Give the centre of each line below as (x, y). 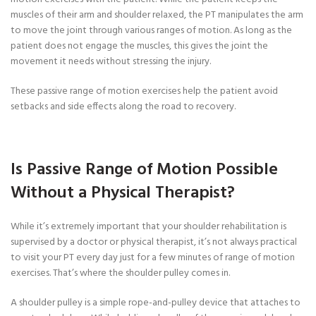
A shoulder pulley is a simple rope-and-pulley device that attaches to (156, 303)
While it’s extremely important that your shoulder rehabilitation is (148, 227)
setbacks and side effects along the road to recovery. (123, 107)
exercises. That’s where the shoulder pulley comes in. (120, 274)
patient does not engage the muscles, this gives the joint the (139, 47)
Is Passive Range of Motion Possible (144, 170)
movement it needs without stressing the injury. (111, 62)
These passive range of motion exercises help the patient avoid (144, 92)
